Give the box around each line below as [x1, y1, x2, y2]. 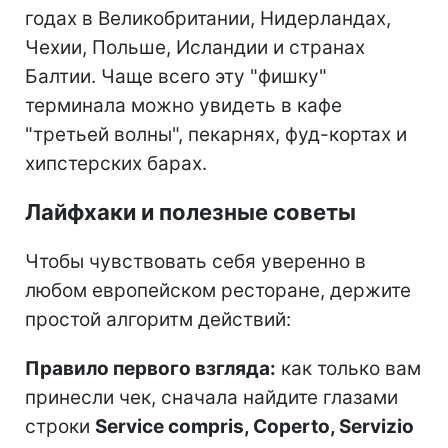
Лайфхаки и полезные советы [25, 198, 356, 225]
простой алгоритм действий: [25, 307, 291, 331]
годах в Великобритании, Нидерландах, [25, 6, 391, 30]
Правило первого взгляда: [25, 356, 276, 380]
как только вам [276, 356, 421, 380]
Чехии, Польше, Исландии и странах [25, 35, 365, 59]
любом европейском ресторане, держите [25, 278, 411, 302]
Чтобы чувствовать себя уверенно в [25, 249, 366, 273]
